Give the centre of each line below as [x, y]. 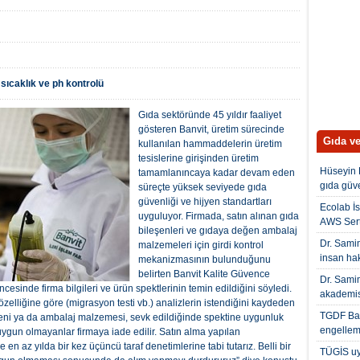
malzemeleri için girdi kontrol [201, 245]
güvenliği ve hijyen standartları [205, 202]
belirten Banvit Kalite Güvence [204, 274]
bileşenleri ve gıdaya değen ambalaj [218, 231]
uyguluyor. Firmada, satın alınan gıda [219, 217]
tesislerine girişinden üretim [198, 159]
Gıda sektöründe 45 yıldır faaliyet [210, 115]
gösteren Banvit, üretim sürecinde [211, 130]
